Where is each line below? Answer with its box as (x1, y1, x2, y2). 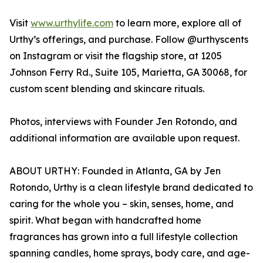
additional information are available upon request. (9, 132, 240, 144)
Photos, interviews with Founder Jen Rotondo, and (9, 116, 237, 128)
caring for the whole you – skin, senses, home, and (9, 198, 234, 210)
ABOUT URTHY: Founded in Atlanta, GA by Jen (9, 165, 221, 177)
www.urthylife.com (31, 17, 113, 29)
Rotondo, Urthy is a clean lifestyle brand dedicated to (9, 181, 253, 194)
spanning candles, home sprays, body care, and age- (9, 247, 250, 259)
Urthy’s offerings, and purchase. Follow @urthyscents (9, 33, 248, 46)
